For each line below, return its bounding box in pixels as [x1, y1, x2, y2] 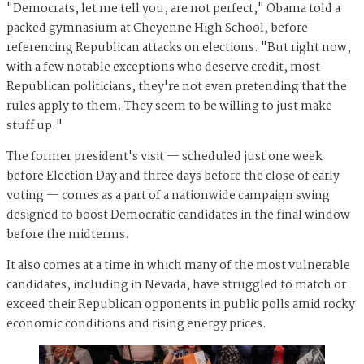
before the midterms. [6, 225, 132, 245]
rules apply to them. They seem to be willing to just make [6, 97, 332, 117]
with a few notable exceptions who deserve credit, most [6, 58, 320, 78]
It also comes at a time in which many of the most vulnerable [6, 256, 350, 276]
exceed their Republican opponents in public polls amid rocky [6, 295, 355, 315]
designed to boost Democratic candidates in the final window [6, 206, 350, 226]
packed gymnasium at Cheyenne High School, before [6, 19, 308, 39]
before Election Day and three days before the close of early [6, 167, 340, 187]
